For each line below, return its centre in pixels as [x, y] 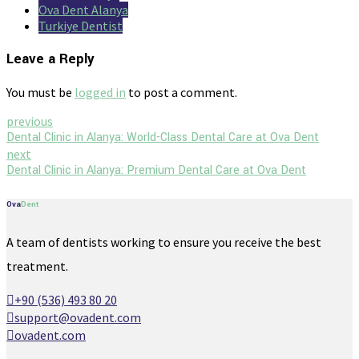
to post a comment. [182, 92]
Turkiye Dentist [81, 26]
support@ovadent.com [78, 317]
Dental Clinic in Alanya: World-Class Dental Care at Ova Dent [163, 137]
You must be [40, 92]
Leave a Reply [50, 59]
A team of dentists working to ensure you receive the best [164, 242]
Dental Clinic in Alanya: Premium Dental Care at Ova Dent [156, 170]
